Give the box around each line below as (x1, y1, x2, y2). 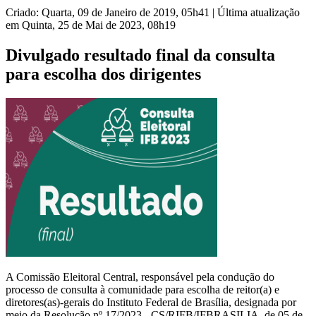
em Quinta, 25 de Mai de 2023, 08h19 (6, 19, 176, 32)
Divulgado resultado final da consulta (6, 45, 275, 64)
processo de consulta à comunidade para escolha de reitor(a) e (6, 283, 279, 296)
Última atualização (217, 6, 300, 19)
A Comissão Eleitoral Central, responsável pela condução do (6, 270, 274, 283)
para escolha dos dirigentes (6, 64, 201, 83)
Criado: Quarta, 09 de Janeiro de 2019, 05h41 (6, 6, 209, 19)
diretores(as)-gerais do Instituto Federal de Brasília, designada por (6, 296, 296, 308)
